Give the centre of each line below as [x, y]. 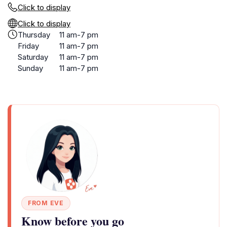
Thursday [34, 35]
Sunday [30, 68]
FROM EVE [46, 203]
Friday [28, 46]
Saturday [33, 57]
